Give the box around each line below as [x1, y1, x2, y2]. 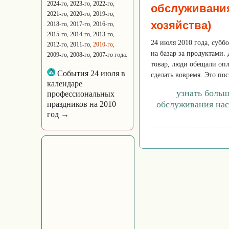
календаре [47, 79, 82, 88]
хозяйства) [151, 19, 211, 32]
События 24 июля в [55, 69, 125, 78]
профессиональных [47, 89, 114, 98]
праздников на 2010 [47, 100, 116, 108]
